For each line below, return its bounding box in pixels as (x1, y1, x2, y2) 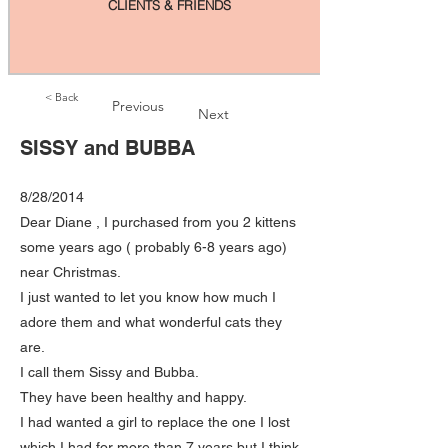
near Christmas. (20, 264, 121, 280)
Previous (112, 97, 164, 115)
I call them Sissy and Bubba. (20, 364, 199, 380)
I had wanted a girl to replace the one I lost (20, 414, 290, 430)
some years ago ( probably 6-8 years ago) (20, 239, 287, 255)
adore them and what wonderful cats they (20, 314, 282, 330)
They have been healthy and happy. (20, 389, 247, 405)
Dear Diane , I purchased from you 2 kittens (20, 214, 296, 230)
